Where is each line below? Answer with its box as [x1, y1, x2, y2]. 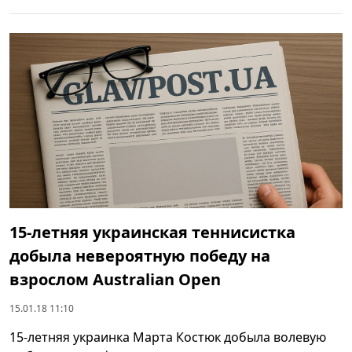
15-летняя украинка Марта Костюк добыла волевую [9, 328, 326, 346]
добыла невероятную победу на [9, 244, 270, 266]
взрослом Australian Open [9, 268, 221, 290]
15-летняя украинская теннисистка [9, 221, 295, 243]
